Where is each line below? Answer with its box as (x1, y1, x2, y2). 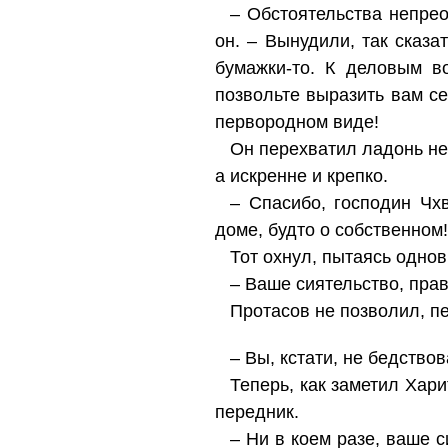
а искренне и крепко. (215, 166, 388, 186)
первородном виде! (215, 112, 379, 132)
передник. (215, 402, 299, 422)
